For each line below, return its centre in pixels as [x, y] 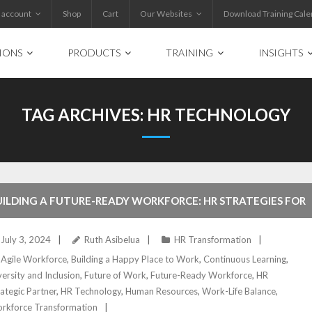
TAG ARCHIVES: [84, 115]
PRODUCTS [94, 53]
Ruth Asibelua [112, 240]
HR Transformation [213, 240]
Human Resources [162, 291]
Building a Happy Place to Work [135, 259]
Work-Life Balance [239, 291]
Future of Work [116, 275]
